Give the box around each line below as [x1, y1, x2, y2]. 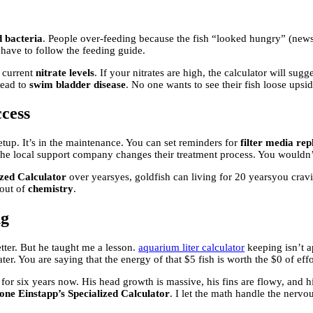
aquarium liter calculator [138, 242, 245, 254]
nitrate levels [36, 66, 94, 78]
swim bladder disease [29, 78, 126, 90]
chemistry [28, 183, 73, 195]
